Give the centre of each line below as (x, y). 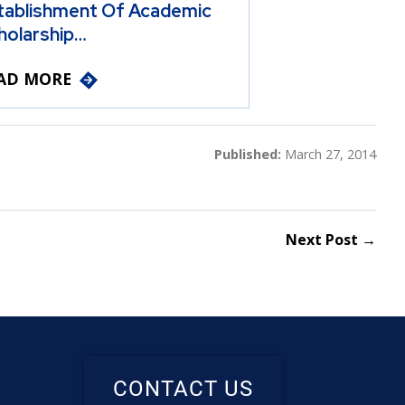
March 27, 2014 (329, 154)
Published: (248, 154)
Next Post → (331, 239)
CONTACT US (184, 387)
